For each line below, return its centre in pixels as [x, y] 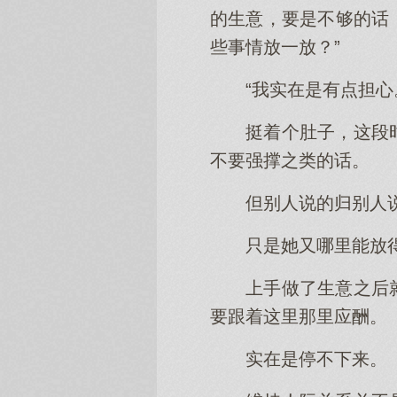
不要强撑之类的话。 [290, 160]
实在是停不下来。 [316, 359]
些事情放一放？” [275, 47]
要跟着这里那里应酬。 [299, 316]
